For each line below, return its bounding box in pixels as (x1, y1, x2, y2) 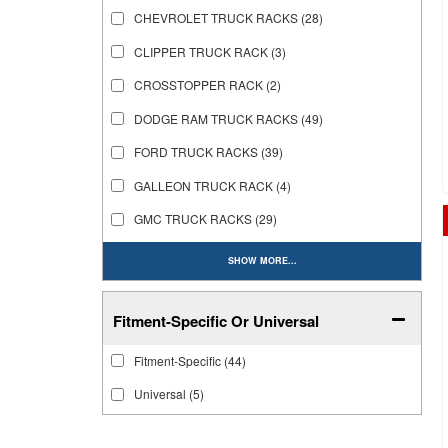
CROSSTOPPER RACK (134, 76, 263, 93)
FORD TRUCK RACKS (134, 143, 258, 160)
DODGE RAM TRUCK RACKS (134, 109, 298, 127)
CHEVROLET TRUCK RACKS (134, 9, 298, 26)
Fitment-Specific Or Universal (113, 310, 319, 332)
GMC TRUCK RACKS (134, 210, 252, 227)
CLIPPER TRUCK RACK (134, 42, 268, 60)
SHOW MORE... (227, 254, 297, 267)
